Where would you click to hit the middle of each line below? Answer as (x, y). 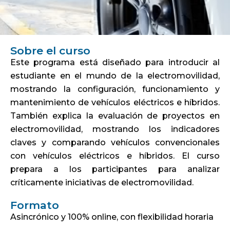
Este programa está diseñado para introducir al (115, 62)
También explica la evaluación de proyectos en (115, 116)
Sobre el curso (50, 51)
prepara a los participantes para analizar (115, 169)
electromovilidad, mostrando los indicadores (115, 129)
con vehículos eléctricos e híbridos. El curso (115, 156)
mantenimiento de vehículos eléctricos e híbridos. (115, 102)
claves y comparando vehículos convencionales (115, 142)
